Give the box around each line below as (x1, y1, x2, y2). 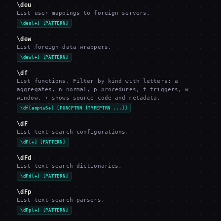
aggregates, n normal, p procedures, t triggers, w (17, 86, 189, 93)
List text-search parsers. (17, 197, 105, 203)
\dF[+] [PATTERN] (20, 140, 66, 145)
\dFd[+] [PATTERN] (20, 174, 69, 179)
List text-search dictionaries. (17, 163, 122, 169)
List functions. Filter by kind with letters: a (17, 78, 179, 84)
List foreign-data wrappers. (17, 44, 111, 50)
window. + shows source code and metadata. (17, 95, 161, 101)
